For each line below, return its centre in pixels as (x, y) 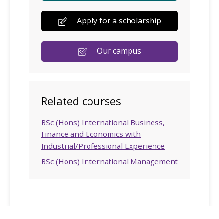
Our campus (119, 51)
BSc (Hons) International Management (109, 161)
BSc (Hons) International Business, (103, 122)
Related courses (81, 100)
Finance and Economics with (91, 134)
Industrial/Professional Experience (103, 145)
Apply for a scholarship (119, 21)
